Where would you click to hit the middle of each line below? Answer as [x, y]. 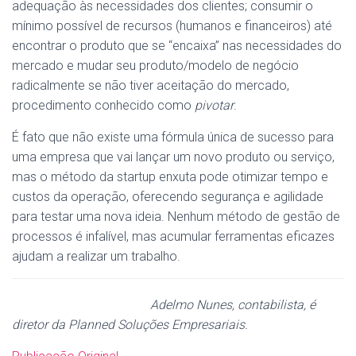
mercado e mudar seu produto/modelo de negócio [155, 66]
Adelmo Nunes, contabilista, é [233, 305]
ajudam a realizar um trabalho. [96, 256]
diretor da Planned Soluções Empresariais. [130, 325]
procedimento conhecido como [103, 105]
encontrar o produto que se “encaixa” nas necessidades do [177, 46]
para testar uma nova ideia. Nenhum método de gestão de [176, 217]
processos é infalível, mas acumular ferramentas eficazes [173, 236]
